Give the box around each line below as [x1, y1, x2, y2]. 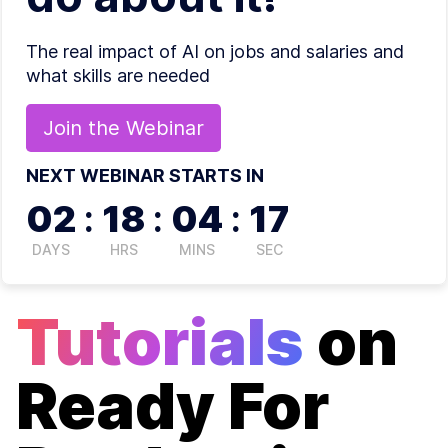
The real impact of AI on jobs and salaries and [26, 40, 404, 62]
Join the [43, 115, 126, 140]
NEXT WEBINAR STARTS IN [26, 164, 264, 186]
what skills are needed [26, 64, 210, 86]
